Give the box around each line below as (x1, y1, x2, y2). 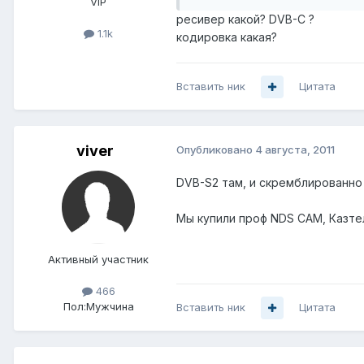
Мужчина (85, 300, 134, 314)
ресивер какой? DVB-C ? (176, 12, 314, 27)
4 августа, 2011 (255, 143, 335, 157)
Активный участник (48, 253, 149, 266)
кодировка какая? (176, 30, 277, 45)
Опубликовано (176, 143, 255, 157)
